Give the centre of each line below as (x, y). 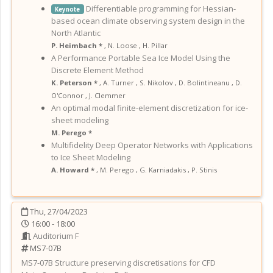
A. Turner (119, 82)
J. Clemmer (107, 95)
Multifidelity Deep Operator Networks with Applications (152, 145)
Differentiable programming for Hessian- (161, 8)
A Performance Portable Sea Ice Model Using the (141, 58)
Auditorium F (56, 236)
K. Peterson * (75, 82)
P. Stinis (204, 169)
